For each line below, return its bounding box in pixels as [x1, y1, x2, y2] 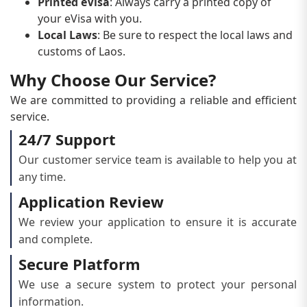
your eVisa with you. [38, 10, 142, 26]
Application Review [19, 191, 164, 212]
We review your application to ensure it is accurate [19, 214, 297, 230]
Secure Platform [19, 253, 140, 274]
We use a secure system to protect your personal [19, 276, 297, 292]
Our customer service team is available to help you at [19, 151, 297, 167]
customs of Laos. [38, 43, 125, 59]
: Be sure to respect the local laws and [97, 27, 293, 42]
